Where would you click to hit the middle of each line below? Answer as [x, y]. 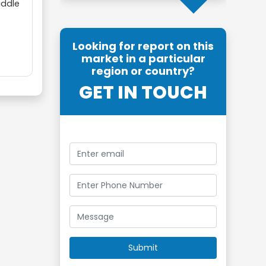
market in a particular [143, 58]
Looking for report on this [143, 46]
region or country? [143, 71]
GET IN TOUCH [143, 93]
